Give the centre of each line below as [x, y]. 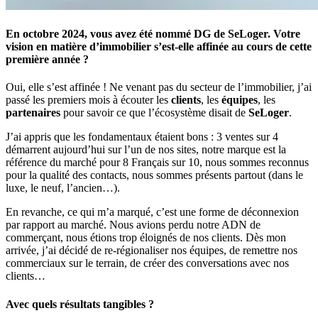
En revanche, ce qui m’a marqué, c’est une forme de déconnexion [152, 212]
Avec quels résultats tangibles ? [80, 304]
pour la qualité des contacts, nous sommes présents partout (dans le [154, 175]
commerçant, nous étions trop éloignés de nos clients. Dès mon [146, 238]
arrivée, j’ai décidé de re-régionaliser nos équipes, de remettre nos [152, 251]
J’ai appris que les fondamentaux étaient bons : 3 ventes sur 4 [142, 137]
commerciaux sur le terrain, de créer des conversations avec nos [147, 263]
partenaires [33, 113]
